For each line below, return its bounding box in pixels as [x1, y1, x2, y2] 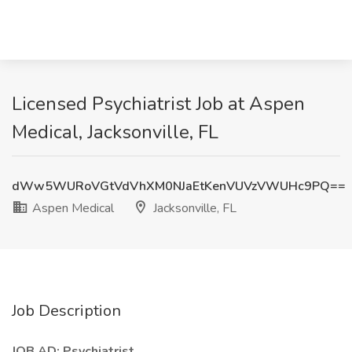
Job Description [12, 300, 121, 321]
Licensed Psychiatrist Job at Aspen [12, 91, 305, 116]
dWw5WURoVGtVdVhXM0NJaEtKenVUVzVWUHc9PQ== [12, 178, 346, 195]
